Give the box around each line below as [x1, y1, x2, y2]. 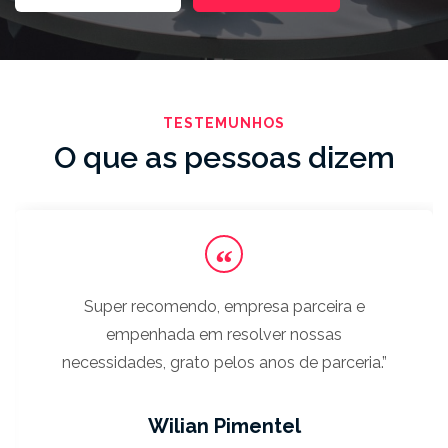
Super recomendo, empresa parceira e [83, 297, 365, 317]
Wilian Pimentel [147, 414, 301, 439]
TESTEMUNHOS [163, 114, 285, 131]
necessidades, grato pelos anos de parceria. [61, 353, 382, 373]
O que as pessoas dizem [53, 139, 395, 175]
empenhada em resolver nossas [106, 325, 342, 345]
